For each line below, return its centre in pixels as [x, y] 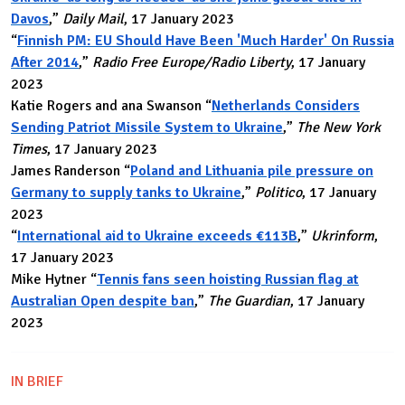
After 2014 [45, 63]
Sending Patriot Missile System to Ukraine [147, 128]
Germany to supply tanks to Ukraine [126, 193]
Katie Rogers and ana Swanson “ [111, 106]
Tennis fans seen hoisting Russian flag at [228, 280]
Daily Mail [93, 19]
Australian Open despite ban [103, 301]
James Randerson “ [71, 171]
